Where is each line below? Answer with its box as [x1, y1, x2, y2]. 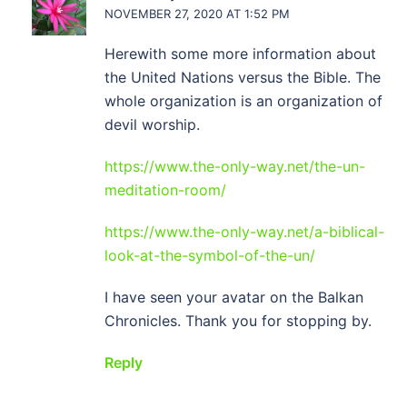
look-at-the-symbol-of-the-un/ [104, 246, 315, 264]
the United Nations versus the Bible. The [104, 68, 381, 86]
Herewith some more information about [104, 45, 376, 63]
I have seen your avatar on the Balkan [104, 288, 363, 306]
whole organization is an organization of [104, 92, 382, 110]
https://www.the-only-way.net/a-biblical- [104, 223, 384, 241]
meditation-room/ [104, 181, 226, 199]
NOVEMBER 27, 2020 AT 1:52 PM [104, 6, 290, 21]
